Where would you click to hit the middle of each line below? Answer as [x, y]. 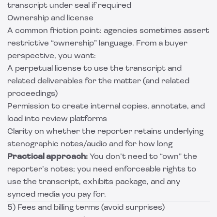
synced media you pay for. [57, 195]
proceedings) [32, 94]
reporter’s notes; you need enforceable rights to [102, 170]
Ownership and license [50, 18]
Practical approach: [47, 157]
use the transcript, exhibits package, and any [94, 182]
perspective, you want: [52, 56]
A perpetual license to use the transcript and [94, 69]
